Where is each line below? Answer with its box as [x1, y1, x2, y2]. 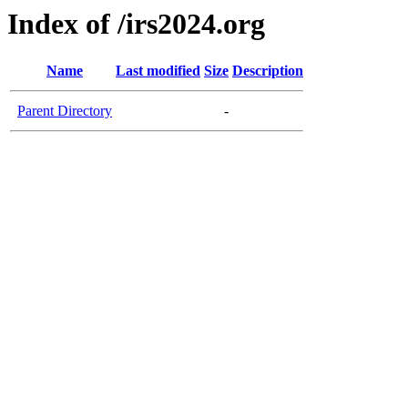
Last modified [116, 63, 200, 79]
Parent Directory [17, 103, 112, 119]
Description [232, 63, 303, 79]
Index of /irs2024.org [7, 7, 265, 40]
